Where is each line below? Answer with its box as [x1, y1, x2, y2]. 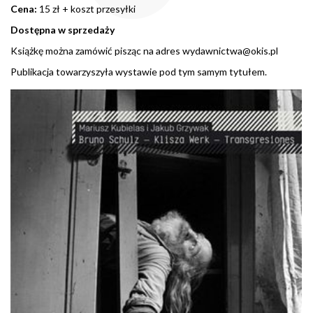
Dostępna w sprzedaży [10, 23, 115, 36]
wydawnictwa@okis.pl [182, 44, 278, 57]
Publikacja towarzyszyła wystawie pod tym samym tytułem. [10, 65, 267, 78]
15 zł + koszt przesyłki [39, 2, 136, 15]
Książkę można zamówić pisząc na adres [10, 44, 182, 57]
